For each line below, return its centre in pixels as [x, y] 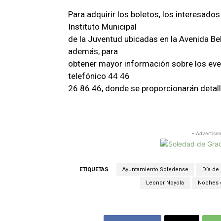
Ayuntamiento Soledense [155, 169]
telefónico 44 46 [99, 76]
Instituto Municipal [102, 26]
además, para [93, 51]
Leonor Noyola [165, 183]
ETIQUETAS [94, 169]
